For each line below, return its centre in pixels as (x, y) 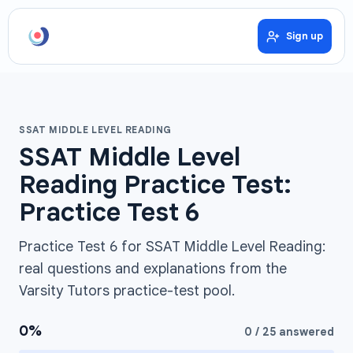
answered (305, 332)
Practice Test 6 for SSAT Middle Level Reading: (172, 247)
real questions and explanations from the (153, 269)
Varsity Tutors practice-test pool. (127, 291)
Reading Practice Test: (155, 184)
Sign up (305, 36)
